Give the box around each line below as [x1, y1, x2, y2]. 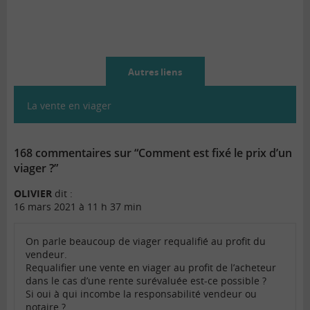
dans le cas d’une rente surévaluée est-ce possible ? [26, 274, 266, 288]
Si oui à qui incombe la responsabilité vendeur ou [26, 287, 257, 301]
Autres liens [128, 66, 182, 79]
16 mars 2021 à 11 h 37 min [14, 200, 142, 214]
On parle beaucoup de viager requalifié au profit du [26, 235, 266, 248]
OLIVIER [14, 187, 52, 201]
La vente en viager [27, 99, 111, 113]
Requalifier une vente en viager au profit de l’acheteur [26, 261, 276, 275]
